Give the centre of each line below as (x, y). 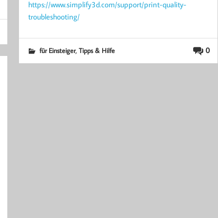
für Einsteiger (57, 50)
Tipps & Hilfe (97, 50)
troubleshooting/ (54, 16)
